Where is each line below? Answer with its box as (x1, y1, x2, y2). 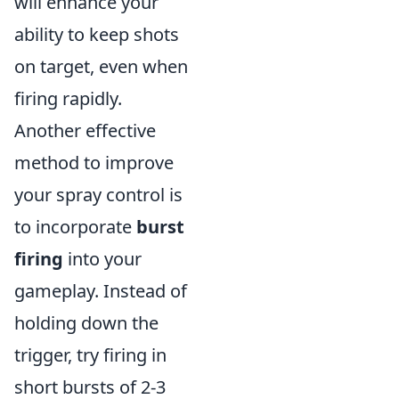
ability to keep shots (14, 22, 179, 46)
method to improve (14, 151, 174, 175)
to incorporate (14, 215, 136, 239)
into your (63, 247, 142, 271)
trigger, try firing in (14, 343, 167, 367)
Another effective (14, 118, 156, 142)
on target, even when (14, 54, 188, 78)
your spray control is (14, 183, 183, 207)
